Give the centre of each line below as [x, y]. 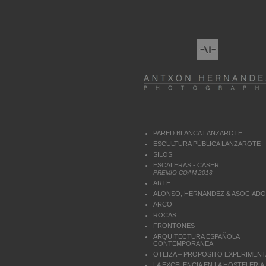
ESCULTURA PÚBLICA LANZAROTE [207, 144]
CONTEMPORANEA [183, 243]
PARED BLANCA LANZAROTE [198, 133]
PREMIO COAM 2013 [183, 172]
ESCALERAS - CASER [186, 165]
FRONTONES [174, 226]
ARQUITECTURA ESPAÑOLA [196, 236]
